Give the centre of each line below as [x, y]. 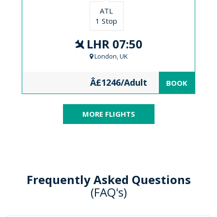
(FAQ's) [108, 192]
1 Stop [107, 21]
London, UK [110, 56]
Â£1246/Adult [119, 82]
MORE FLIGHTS [108, 114]
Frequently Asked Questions [108, 179]
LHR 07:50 [113, 44]
